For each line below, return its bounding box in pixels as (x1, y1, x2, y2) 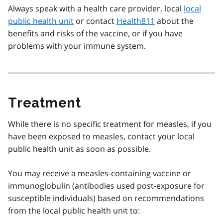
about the (155, 15, 194, 26)
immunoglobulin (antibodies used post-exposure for (8, 180, 205, 191)
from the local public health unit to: (8, 205, 140, 216)
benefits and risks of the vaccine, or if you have (8, 27, 183, 39)
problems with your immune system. (8, 40, 146, 51)
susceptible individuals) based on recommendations (8, 192, 204, 204)
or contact (74, 15, 116, 26)
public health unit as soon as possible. (8, 143, 151, 154)
